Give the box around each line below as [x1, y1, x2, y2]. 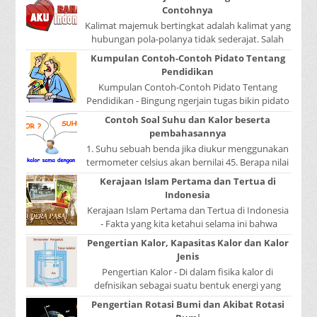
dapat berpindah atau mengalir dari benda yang [87, 292, 289, 305]
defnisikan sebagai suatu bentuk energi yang [94, 278, 282, 292]
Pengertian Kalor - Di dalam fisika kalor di [102, 265, 274, 278]
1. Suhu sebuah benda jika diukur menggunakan [86, 142, 289, 155]
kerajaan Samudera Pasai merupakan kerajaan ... [86, 230, 289, 243]
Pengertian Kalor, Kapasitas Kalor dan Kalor [86, 236, 289, 250]
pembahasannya [149, 127, 226, 140]
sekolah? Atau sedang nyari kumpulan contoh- [90, 107, 286, 120]
